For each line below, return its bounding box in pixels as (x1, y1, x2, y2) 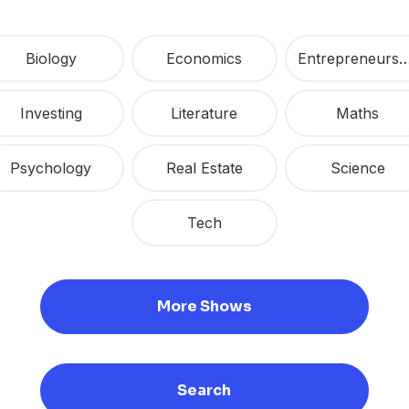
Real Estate (165, 159, 243, 178)
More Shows (156, 297, 252, 317)
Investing (19, 104, 82, 123)
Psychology (10, 159, 92, 178)
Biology (25, 49, 77, 68)
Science (330, 159, 385, 178)
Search (177, 381, 232, 401)
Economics (166, 49, 243, 68)
